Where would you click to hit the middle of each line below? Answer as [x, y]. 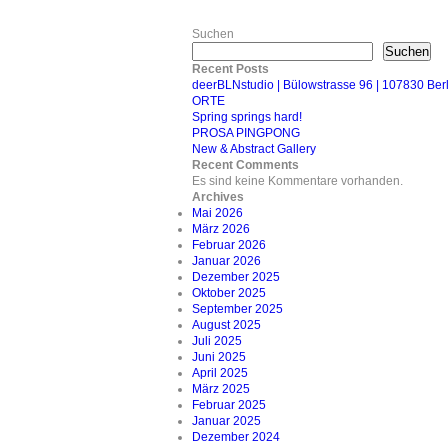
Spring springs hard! [247, 116]
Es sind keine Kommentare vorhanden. [297, 180]
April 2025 [220, 372]
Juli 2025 [217, 340]
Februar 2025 [229, 404]
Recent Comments [245, 164]
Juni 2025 [219, 356]
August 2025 [226, 324]
